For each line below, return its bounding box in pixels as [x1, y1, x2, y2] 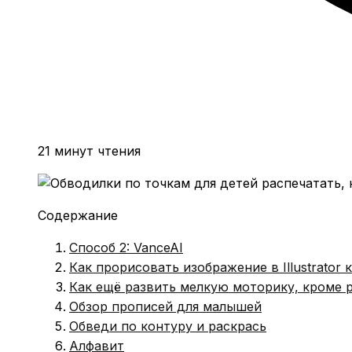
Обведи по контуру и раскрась [69, 317, 266, 334]
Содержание [38, 207, 118, 223]
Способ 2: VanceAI [69, 239, 183, 255]
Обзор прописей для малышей [69, 298, 262, 314]
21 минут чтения [38, 142, 141, 159]
